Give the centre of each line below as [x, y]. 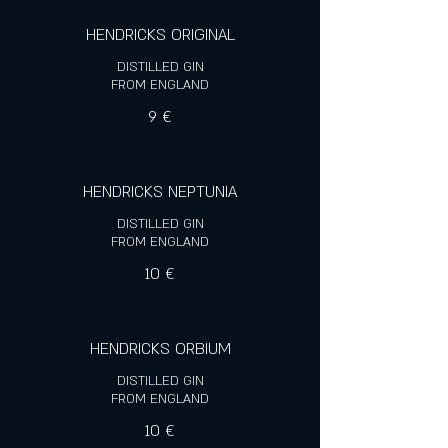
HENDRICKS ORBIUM [160, 349]
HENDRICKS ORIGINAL [160, 35]
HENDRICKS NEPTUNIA [160, 192]
